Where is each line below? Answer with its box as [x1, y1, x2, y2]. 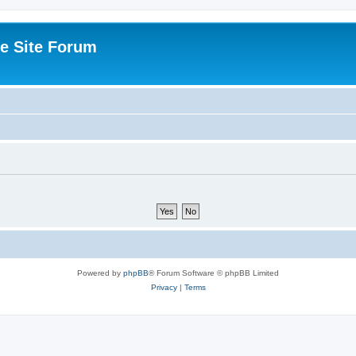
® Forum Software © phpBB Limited [149, 268, 279, 277]
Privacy [150, 282, 177, 292]
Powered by [77, 268, 123, 277]
